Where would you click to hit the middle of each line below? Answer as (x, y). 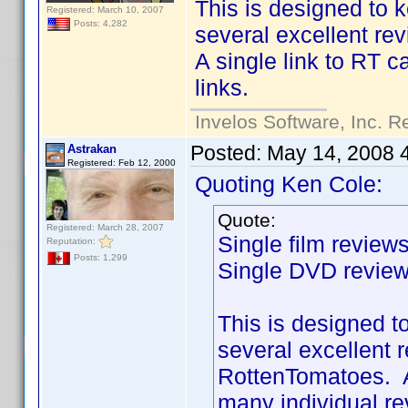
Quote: (247, 220)
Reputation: (72, 240)
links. (222, 87)
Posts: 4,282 (99, 24)
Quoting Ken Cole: (289, 184)
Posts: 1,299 (99, 258)
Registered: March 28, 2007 (105, 227)
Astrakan (92, 149)
